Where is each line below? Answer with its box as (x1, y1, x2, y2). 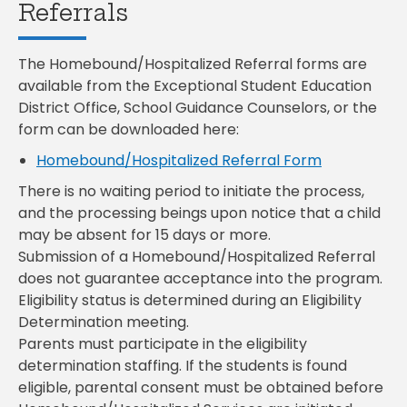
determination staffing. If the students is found (18, 355, 347, 377)
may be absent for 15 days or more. (18, 224, 271, 246)
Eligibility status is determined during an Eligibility (18, 290, 362, 312)
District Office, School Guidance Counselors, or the (18, 97, 377, 119)
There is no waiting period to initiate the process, (18, 181, 364, 203)
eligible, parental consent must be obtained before (18, 377, 383, 399)
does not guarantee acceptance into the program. (18, 268, 382, 290)
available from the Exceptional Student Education (18, 75, 372, 97)
